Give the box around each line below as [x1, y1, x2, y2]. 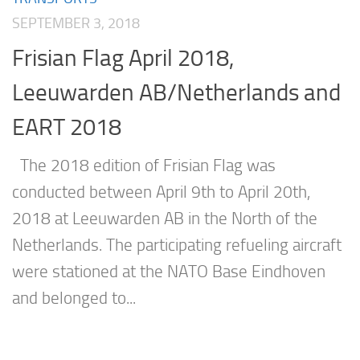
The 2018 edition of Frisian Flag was [12, 155, 276, 175]
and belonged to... [12, 288, 136, 308]
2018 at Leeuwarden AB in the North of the [12, 208, 317, 228]
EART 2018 [12, 112, 121, 141]
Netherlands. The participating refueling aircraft [12, 235, 342, 255]
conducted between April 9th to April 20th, [12, 182, 310, 202]
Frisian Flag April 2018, [12, 43, 234, 72]
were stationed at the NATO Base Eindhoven [12, 261, 325, 281]
